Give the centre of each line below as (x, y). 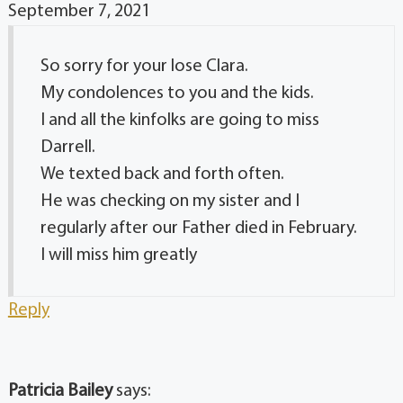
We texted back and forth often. (162, 175)
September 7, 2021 (79, 12)
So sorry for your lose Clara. (144, 67)
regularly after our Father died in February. (198, 229)
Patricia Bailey (60, 392)
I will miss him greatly (118, 256)
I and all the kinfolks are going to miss (179, 121)
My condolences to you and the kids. (177, 94)
